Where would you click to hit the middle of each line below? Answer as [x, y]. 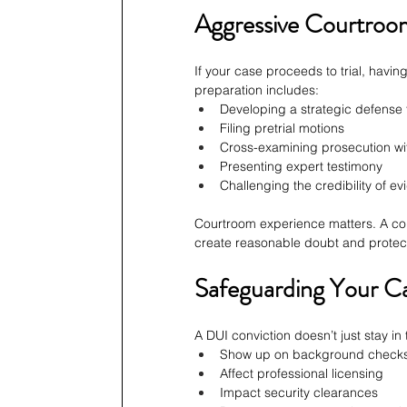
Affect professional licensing [302, 374]
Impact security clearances [299, 393]
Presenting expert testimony [301, 167]
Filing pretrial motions [282, 129]
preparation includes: [257, 90]
